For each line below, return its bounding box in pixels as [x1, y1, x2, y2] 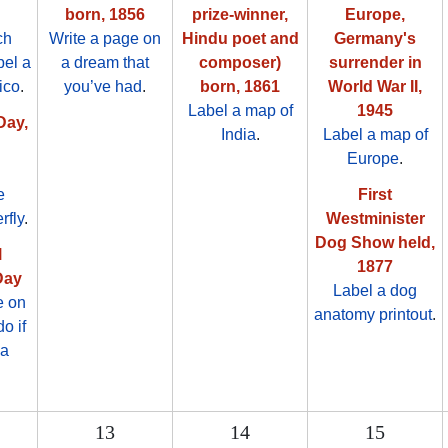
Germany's [334, 30, 416, 48]
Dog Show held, [315, 234, 435, 252]
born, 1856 [65, 6, 145, 24]
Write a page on [49, 30, 161, 48]
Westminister [325, 210, 425, 228]
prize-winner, [192, 6, 288, 24]
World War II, [328, 78, 422, 96]
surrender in [328, 54, 422, 72]
